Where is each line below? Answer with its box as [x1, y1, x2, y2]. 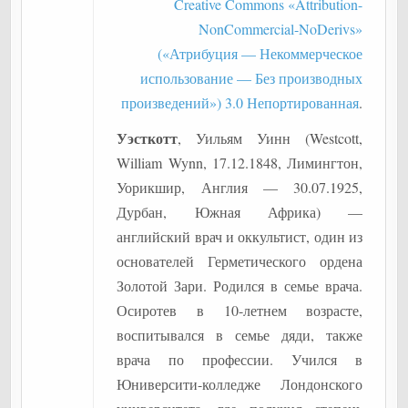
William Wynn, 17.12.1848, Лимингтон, [117, 153, 363, 172]
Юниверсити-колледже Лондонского [117, 374, 363, 393]
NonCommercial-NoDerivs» [199, 19, 363, 38]
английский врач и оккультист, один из [117, 227, 363, 246]
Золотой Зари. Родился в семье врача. [117, 276, 363, 295]
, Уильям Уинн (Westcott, [178, 128, 363, 148]
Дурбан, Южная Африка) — [117, 202, 363, 221]
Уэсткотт [117, 127, 178, 148]
